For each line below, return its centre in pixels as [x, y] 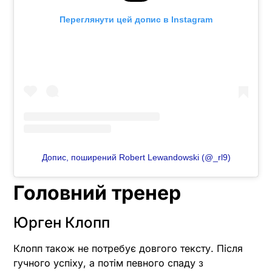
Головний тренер [97, 193]
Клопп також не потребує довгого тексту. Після [128, 249]
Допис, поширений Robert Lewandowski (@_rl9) [136, 158]
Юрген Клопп [62, 223]
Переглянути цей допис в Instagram [136, 20]
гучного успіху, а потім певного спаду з [108, 263]
